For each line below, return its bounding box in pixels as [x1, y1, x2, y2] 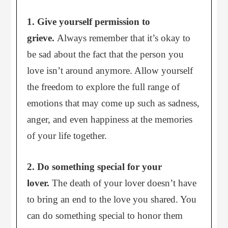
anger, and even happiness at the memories [27, 114, 193, 125]
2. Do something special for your [27, 161, 162, 172]
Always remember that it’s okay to [57, 33, 191, 43]
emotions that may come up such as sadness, [27, 98, 200, 108]
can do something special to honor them [27, 210, 183, 221]
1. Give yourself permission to [27, 16, 151, 27]
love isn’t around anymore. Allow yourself [27, 65, 193, 76]
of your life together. [27, 130, 107, 141]
